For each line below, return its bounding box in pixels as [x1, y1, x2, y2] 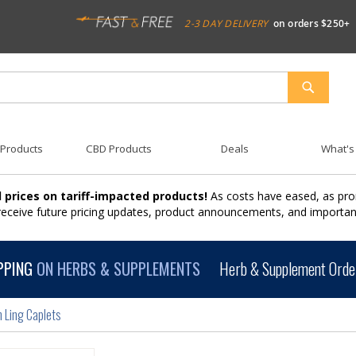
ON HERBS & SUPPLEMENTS [33, 256, 201, 281]
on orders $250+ [273, 16, 350, 30]
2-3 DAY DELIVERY [184, 16, 269, 30]
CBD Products [86, 141, 153, 157]
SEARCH [308, 98, 346, 118]
